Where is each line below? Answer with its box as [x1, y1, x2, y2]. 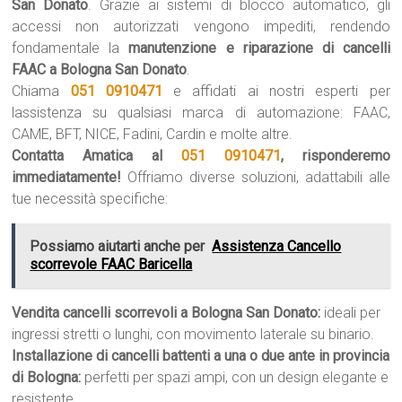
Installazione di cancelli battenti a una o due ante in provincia [12, 347, 390, 364]
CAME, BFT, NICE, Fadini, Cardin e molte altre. [12, 126, 293, 143]
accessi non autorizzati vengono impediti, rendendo [12, 18, 390, 35]
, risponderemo [280, 147, 390, 164]
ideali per [320, 304, 381, 321]
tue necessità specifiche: [12, 190, 169, 207]
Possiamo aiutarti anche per [30, 238, 205, 255]
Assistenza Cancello [212, 238, 342, 255]
